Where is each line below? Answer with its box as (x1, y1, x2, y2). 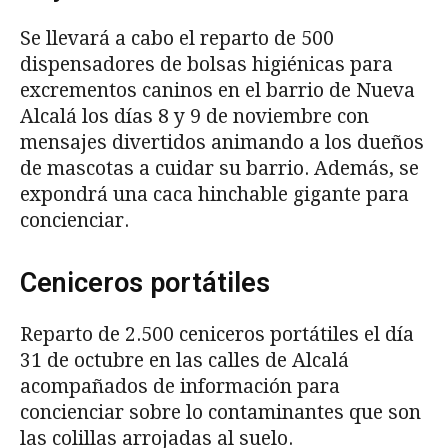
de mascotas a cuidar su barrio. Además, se (20, 157, 419, 181)
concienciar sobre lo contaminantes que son (20, 401, 421, 425)
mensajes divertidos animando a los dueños (20, 131, 424, 155)
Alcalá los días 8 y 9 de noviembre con (20, 105, 369, 129)
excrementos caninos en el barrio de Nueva (20, 79, 415, 103)
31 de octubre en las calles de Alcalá (20, 349, 349, 373)
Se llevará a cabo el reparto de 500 (20, 27, 334, 51)
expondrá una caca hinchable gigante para (20, 183, 409, 207)
